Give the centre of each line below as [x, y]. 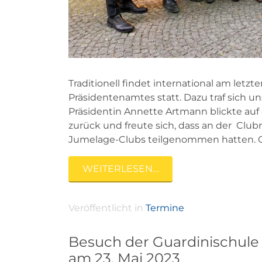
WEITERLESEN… [120, 168]
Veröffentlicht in [107, 208]
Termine [165, 208]
